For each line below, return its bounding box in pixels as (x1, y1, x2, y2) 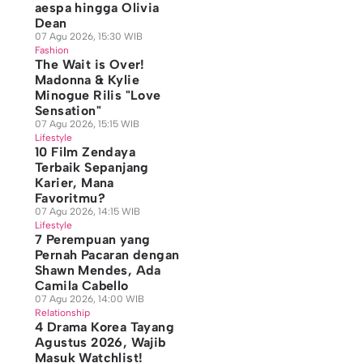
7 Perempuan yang (34, 232, 151, 247)
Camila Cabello (34, 278, 129, 293)
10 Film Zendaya (34, 144, 135, 160)
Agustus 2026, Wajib (34, 335, 166, 350)
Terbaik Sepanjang (34, 160, 149, 175)
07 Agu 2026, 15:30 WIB (34, 31, 143, 42)
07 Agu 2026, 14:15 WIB (34, 206, 140, 217)
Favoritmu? (34, 190, 105, 206)
